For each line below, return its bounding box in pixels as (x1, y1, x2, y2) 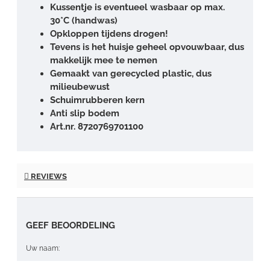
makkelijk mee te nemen (50, 54, 157, 66)
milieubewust (50, 81, 110, 92)
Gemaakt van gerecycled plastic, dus (50, 67, 212, 79)
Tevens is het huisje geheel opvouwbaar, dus (50, 41, 244, 52)
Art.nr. (50, 121, 78, 132)
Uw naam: (26, 243, 60, 253)
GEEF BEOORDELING (26, 219, 115, 231)
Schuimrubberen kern (50, 94, 145, 105)
